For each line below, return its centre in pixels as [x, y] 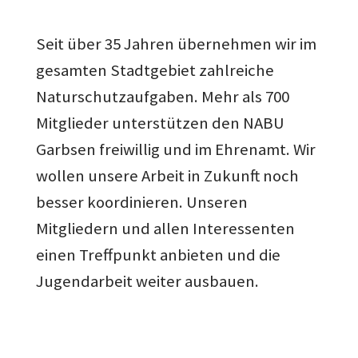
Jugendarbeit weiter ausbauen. [147, 281]
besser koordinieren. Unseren [141, 202]
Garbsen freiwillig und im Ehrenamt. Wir [175, 149]
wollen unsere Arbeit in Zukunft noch [167, 175]
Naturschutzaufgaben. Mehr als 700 [162, 96]
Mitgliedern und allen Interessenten [165, 228]
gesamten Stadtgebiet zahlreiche [155, 70]
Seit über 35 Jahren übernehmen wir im [176, 44]
